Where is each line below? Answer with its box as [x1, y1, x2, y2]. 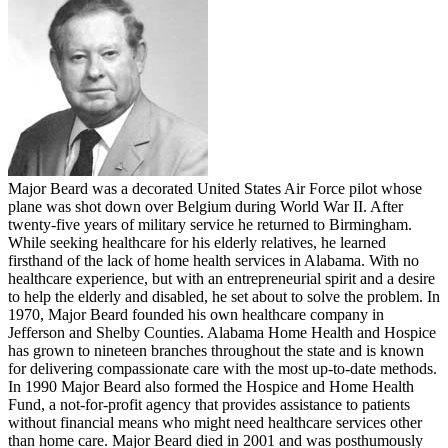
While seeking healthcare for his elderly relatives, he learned [8, 234, 386, 252]
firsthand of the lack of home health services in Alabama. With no [8, 252, 419, 270]
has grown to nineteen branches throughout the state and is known [8, 342, 424, 360]
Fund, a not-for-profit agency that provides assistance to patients [8, 396, 410, 414]
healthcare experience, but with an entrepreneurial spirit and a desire [8, 270, 435, 288]
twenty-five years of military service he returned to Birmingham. [8, 216, 412, 234]
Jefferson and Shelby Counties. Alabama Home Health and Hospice [8, 324, 436, 342]
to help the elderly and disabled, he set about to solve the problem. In [8, 288, 440, 306]
